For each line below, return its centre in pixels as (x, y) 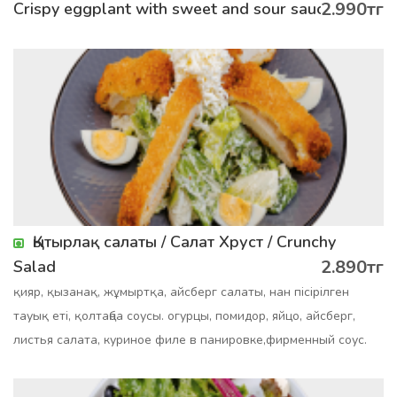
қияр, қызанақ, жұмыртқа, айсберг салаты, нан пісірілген (181, 292)
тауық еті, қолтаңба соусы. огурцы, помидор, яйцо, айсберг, (184, 316)
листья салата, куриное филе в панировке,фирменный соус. (190, 340)
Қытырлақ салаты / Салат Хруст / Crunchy (184, 242)
